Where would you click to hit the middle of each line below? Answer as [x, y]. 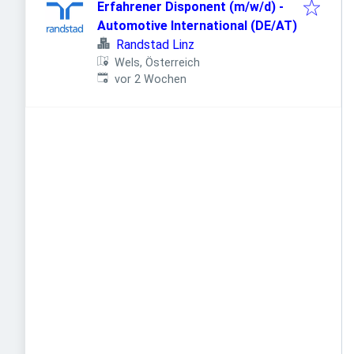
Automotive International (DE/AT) [197, 26]
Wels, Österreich [158, 63]
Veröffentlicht [133, 79]
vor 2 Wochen [151, 79]
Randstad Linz [155, 45]
